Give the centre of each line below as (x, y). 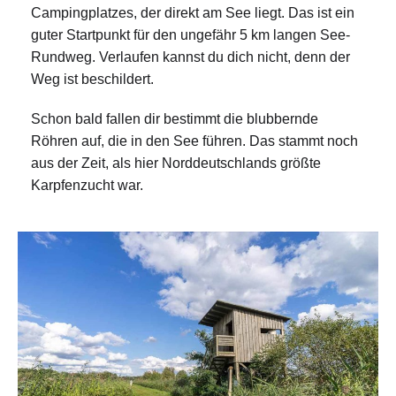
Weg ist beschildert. (92, 80)
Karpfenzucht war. (87, 186)
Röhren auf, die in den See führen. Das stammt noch (194, 141)
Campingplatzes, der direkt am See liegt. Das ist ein (193, 13)
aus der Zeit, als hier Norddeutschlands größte (176, 164)
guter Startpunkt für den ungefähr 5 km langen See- (190, 35)
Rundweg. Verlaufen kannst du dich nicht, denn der (190, 57)
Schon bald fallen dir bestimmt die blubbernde (175, 119)
